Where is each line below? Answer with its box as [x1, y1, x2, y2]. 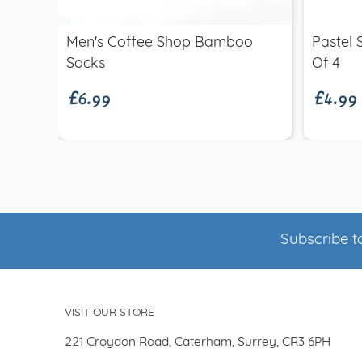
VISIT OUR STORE [65, 307, 154, 318]
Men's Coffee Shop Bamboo [66, 36, 253, 50]
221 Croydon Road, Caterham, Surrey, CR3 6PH [65, 335, 330, 349]
